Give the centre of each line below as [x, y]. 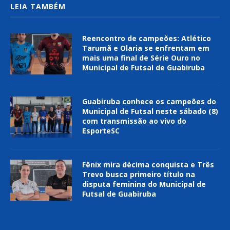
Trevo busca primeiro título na [139, 175]
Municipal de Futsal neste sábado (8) [150, 111]
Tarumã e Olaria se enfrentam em [146, 48]
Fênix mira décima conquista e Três [148, 165]
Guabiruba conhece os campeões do [149, 102]
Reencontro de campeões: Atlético [147, 39]
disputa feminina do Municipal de [144, 184]
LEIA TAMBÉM [38, 7]
